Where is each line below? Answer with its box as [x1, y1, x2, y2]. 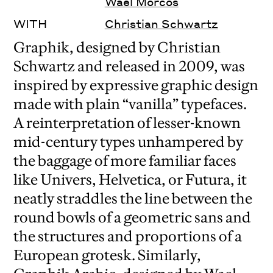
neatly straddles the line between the [13, 190, 253, 208]
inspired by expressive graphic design [13, 76, 259, 94]
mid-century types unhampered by [13, 133, 244, 151]
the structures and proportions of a [13, 227, 243, 246]
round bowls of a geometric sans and [13, 208, 252, 227]
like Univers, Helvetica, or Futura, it [13, 171, 247, 189]
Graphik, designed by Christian [13, 38, 221, 57]
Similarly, [135, 246, 202, 264]
